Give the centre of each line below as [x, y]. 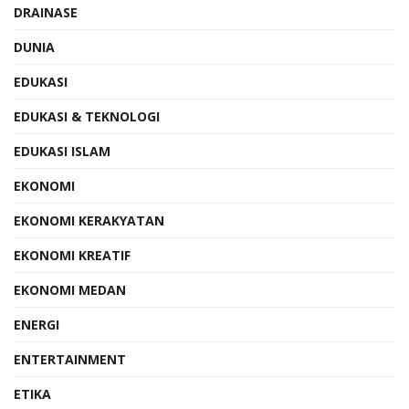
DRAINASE [46, 12]
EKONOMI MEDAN [70, 289]
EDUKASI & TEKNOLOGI [87, 116]
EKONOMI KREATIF [72, 255]
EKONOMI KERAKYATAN [89, 220]
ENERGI [37, 324]
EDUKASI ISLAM [62, 151]
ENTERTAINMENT [70, 359]
